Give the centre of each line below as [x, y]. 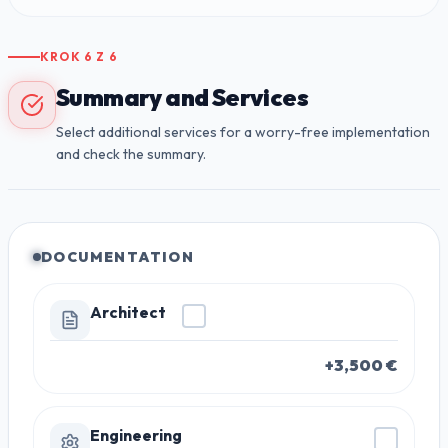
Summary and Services [182, 97]
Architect [128, 312]
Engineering [136, 435]
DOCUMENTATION [118, 257]
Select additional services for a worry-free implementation [243, 132]
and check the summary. [131, 154]
